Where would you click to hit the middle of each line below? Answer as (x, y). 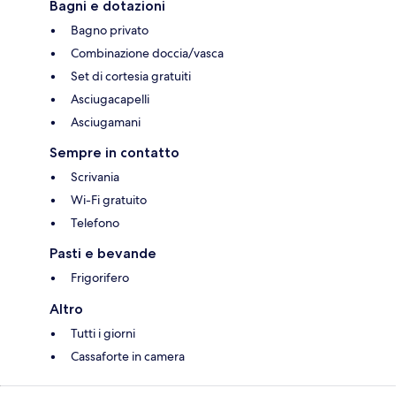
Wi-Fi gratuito (109, 199)
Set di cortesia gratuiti (131, 76)
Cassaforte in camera (128, 356)
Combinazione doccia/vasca (147, 53)
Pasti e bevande (103, 253)
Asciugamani (106, 122)
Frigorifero (100, 277)
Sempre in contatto (114, 152)
